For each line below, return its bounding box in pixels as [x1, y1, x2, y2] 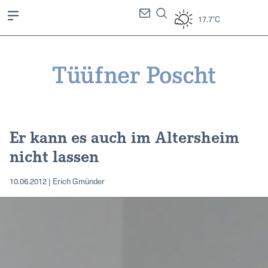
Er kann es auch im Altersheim [10, 125, 239, 147]
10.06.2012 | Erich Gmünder [10, 175, 105, 187]
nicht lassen [10, 144, 99, 166]
